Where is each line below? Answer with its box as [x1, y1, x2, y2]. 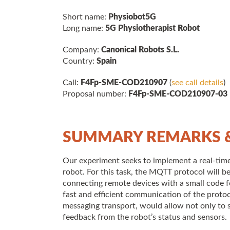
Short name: [63, 13, 106, 21]
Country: [63, 57, 97, 65]
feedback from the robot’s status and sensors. [63, 213, 227, 221]
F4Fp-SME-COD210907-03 [128, 90, 227, 98]
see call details [171, 79, 223, 87]
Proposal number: [63, 90, 128, 98]
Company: [63, 46, 101, 54]
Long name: [63, 24, 103, 32]
